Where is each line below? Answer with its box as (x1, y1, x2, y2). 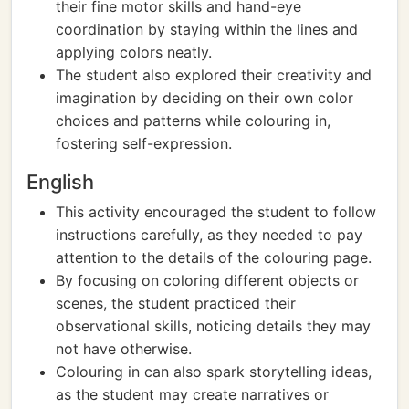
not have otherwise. (56, 340, 192, 358)
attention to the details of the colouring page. (56, 248, 372, 267)
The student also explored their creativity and (56, 66, 372, 84)
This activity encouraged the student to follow (56, 203, 376, 221)
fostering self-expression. (56, 134, 232, 152)
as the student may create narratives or (56, 385, 329, 404)
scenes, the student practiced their (56, 294, 296, 312)
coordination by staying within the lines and (56, 20, 358, 38)
